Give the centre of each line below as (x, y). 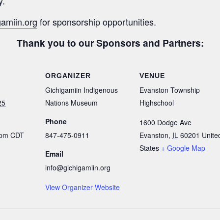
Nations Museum (71, 103)
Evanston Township (170, 90)
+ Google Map (183, 148)
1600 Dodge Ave (165, 123)
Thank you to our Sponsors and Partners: (110, 42)
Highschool (157, 103)
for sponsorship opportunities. (97, 21)
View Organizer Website (82, 187)
